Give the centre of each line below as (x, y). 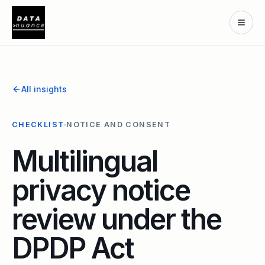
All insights (44, 89)
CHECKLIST (38, 125)
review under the (117, 219)
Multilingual (85, 161)
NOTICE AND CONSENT (119, 125)
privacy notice (101, 190)
